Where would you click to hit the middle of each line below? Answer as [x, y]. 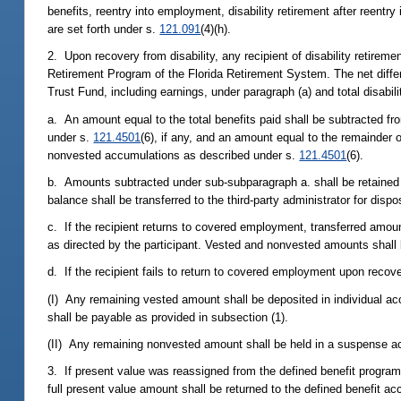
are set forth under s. [104, 30]
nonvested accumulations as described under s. [174, 155]
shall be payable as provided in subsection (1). [168, 317]
